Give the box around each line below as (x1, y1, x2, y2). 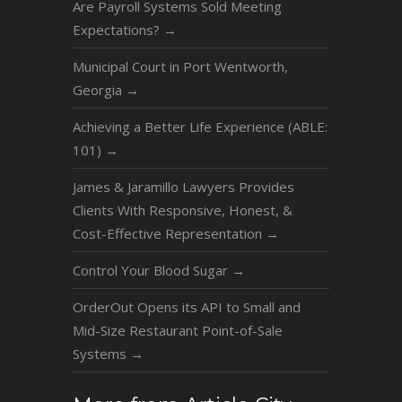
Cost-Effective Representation (72, 223, 266, 242)
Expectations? (72, 20, 163, 39)
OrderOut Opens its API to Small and (72, 297, 301, 316)
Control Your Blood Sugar (72, 260, 232, 279)
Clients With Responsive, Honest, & (72, 200, 293, 219)
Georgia (72, 80, 126, 99)
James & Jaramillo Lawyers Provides (72, 177, 294, 196)
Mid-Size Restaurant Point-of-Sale (72, 320, 283, 339)
